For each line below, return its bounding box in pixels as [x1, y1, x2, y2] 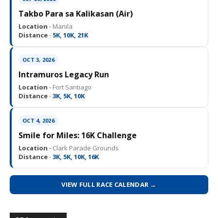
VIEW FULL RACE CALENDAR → [61, 180, 157, 189]
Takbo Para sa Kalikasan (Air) [18, 8, 133, 19]
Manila [51, 22, 73, 31]
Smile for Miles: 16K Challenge [18, 130, 137, 141]
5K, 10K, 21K [51, 31, 88, 39]
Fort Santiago [51, 83, 91, 91]
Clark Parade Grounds [51, 144, 119, 152]
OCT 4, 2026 [22, 117, 54, 124]
